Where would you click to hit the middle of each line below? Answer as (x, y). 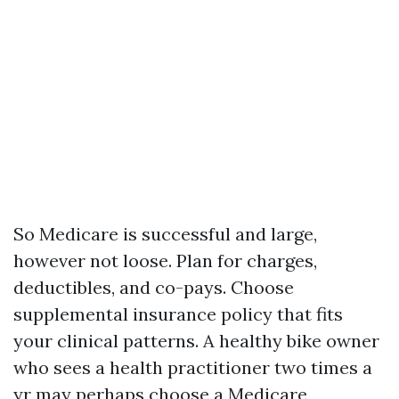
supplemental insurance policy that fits (178, 314)
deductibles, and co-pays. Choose (154, 287)
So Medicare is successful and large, (165, 234)
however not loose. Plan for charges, (165, 261)
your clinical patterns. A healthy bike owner (196, 341)
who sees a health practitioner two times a (193, 367)
